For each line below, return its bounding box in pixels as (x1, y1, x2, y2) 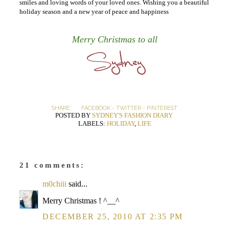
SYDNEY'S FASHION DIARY (91, 111, 173, 119)
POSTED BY (55, 111, 92, 119)
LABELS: (78, 120, 107, 127)
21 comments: (19, 161, 85, 169)
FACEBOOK (81, 105, 110, 111)
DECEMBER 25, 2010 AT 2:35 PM (42, 212, 183, 221)
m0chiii (42, 179, 66, 188)
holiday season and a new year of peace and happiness (19, 8, 169, 15)
